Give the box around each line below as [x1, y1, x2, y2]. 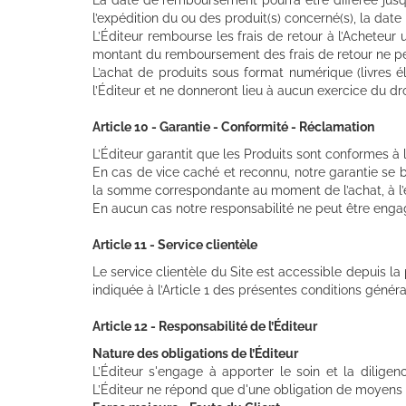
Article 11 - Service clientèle [92, 237, 257, 252]
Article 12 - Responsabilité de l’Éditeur [92, 318, 317, 333]
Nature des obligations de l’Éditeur [92, 345, 298, 361]
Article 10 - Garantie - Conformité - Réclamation [92, 119, 374, 134]
